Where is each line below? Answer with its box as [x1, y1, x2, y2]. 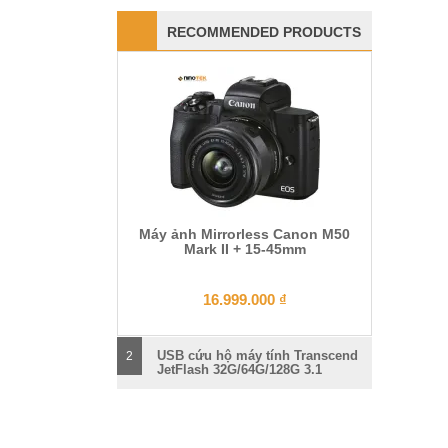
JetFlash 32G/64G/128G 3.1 [157, 361, 322, 377]
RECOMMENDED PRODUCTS [167, 23, 361, 40]
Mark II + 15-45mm [183, 240, 306, 257]
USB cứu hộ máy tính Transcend [157, 347, 358, 363]
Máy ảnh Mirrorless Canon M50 [139, 225, 350, 242]
